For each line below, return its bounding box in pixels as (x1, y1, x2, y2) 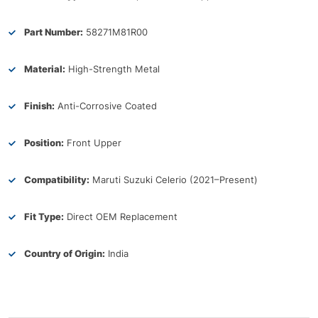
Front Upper (64, 136, 121, 148)
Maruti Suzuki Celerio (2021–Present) (89, 173, 258, 185)
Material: (24, 62, 65, 75)
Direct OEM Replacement (64, 210, 177, 222)
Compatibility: (24, 173, 89, 185)
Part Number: (24, 26, 83, 38)
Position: (24, 136, 64, 148)
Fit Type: (24, 210, 64, 222)
